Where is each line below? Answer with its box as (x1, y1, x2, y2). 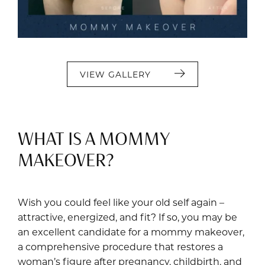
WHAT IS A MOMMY (18, 128, 169, 150)
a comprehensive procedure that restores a (18, 240, 223, 253)
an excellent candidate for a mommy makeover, (18, 225, 244, 238)
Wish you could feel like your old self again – (18, 196, 224, 209)
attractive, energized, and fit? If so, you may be (18, 211, 237, 224)
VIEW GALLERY (79, 68, 151, 80)
